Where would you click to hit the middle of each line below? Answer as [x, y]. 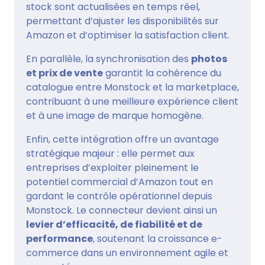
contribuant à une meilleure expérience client [132, 101]
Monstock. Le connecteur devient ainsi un [122, 210]
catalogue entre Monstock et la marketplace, [132, 87]
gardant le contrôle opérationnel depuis [119, 196]
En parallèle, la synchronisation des [109, 59]
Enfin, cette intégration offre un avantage [122, 139]
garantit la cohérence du [162, 73]
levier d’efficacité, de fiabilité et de [114, 224]
